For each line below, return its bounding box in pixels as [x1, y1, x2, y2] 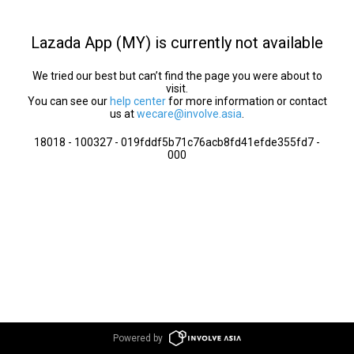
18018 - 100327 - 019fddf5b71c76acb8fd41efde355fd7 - [34, 136, 320, 149]
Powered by [113, 333, 164, 344]
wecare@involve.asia [137, 107, 242, 120]
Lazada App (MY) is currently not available [31, 33, 323, 52]
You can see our [27, 95, 110, 107]
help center [109, 95, 166, 107]
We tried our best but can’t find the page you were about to [32, 70, 322, 82]
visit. [166, 82, 188, 95]
